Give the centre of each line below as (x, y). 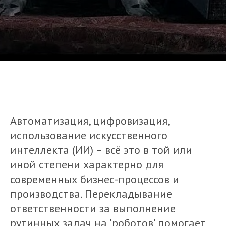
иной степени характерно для (87, 164)
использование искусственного (89, 135)
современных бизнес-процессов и (95, 179)
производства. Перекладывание (91, 194)
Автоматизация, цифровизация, (90, 121)
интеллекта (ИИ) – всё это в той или (101, 150)
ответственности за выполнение (93, 208)
